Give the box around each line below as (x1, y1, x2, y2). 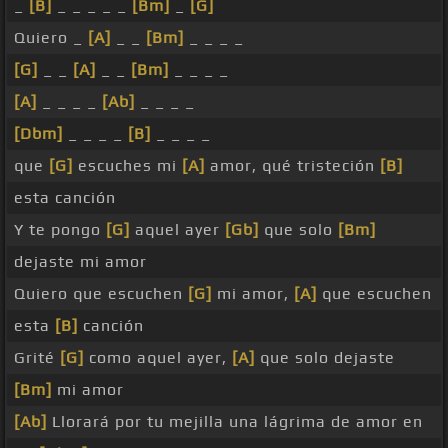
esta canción (14, 188, 116, 208)
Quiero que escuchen (14, 284, 188, 304)
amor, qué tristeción (205, 156, 380, 176)
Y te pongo (14, 220, 106, 240)
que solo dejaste (255, 348, 395, 368)
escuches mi (73, 156, 182, 176)
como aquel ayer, (84, 348, 232, 368)
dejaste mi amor (14, 252, 147, 272)
